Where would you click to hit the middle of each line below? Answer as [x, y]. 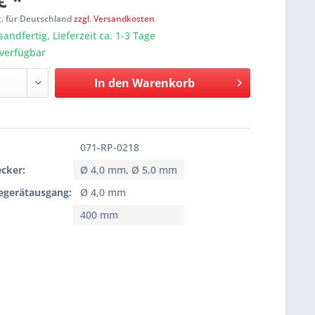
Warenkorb [163, 83]
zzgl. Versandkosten [115, 19]
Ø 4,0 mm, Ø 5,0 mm [129, 170]
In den [111, 83]
